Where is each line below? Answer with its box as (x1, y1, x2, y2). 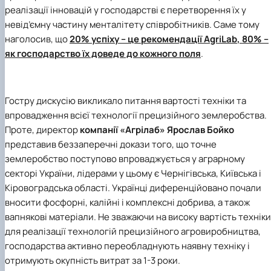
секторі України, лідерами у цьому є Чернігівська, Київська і (5, 166, 261, 180)
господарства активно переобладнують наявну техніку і (5, 239, 250, 252)
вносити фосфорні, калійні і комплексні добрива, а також (5, 195, 250, 209)
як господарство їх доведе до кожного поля (5, 47, 201, 60)
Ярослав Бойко (167, 123, 234, 136)
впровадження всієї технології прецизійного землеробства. (5, 108, 267, 122)
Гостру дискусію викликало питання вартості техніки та (5, 94, 246, 107)
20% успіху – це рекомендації (70, 32, 204, 45)
